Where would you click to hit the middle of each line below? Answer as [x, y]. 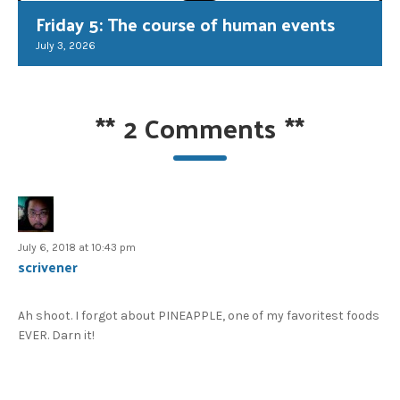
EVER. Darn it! [56, 335]
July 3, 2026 [66, 45]
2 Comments [200, 127]
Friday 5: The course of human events [185, 24]
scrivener [48, 266]
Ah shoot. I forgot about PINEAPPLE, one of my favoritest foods [199, 315]
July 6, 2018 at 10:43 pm [77, 247]
